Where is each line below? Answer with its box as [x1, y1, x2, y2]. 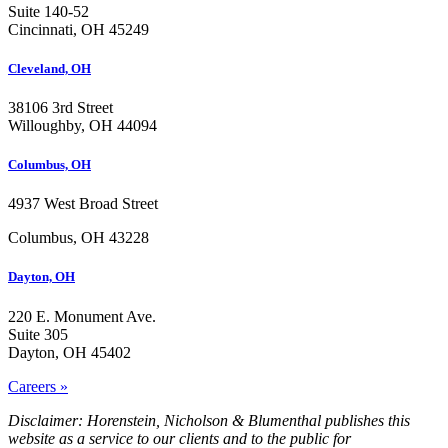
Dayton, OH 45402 [8, 343, 131, 361]
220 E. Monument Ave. [8, 307, 156, 325]
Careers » [8, 377, 68, 395]
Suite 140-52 [8, 2, 89, 20]
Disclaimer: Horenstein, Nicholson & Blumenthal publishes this [8, 411, 410, 429]
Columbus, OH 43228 [8, 229, 149, 247]
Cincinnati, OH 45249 [8, 20, 149, 38]
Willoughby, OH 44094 [8, 116, 157, 134]
